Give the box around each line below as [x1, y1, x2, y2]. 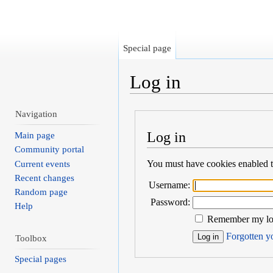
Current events [15, 158, 71, 169]
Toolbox [15, 233, 48, 243]
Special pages [15, 254, 67, 264]
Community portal [15, 144, 85, 155]
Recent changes [15, 172, 75, 183]
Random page [15, 187, 68, 197]
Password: [151, 196, 191, 207]
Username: [149, 179, 191, 190]
